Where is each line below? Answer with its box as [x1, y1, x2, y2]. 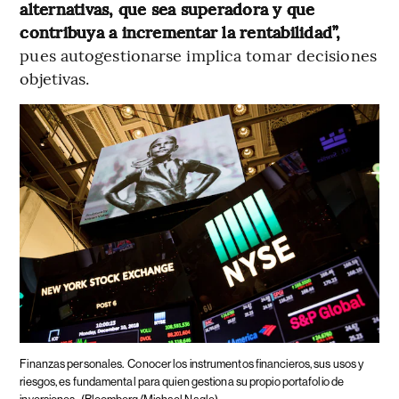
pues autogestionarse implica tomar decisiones [20, 43, 377, 66]
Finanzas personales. [20, 356, 125, 370]
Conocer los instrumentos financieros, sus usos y [127, 356, 364, 370]
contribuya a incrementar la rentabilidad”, [20, 20, 341, 43]
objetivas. [20, 66, 90, 89]
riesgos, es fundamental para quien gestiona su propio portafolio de [20, 374, 345, 388]
